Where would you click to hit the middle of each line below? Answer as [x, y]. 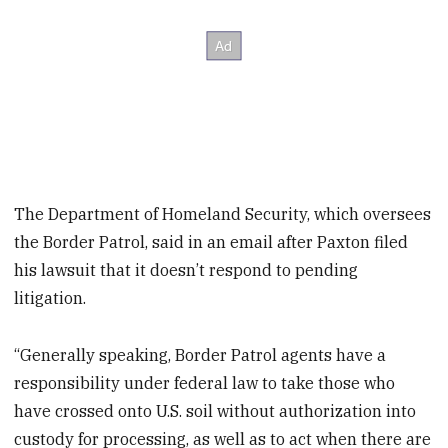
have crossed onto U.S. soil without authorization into [215, 410]
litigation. [50, 297]
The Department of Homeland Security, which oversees [223, 213]
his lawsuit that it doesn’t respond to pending [186, 269]
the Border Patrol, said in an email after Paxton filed [211, 241]
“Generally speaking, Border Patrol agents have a [200, 354]
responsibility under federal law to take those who [205, 382]
